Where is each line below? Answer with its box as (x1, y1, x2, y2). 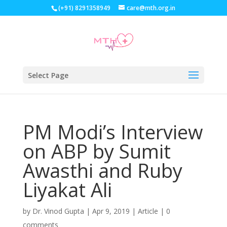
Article (137, 206, 158, 216)
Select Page (27, 70, 68, 80)
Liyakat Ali (22, 176, 112, 203)
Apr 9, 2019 (92, 206, 130, 216)
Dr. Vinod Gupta (32, 206, 84, 216)
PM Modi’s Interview (22, 119, 203, 145)
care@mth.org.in (127, 4, 176, 12)
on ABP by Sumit (22, 138, 171, 164)
